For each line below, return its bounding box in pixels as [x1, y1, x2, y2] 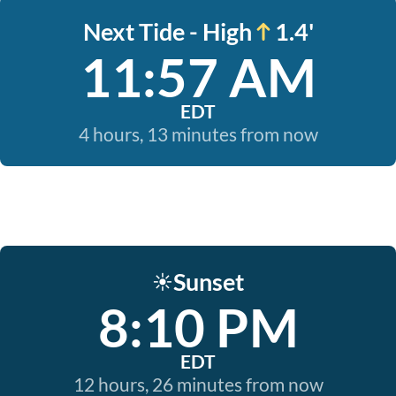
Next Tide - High [82, 17, 252, 46]
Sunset [173, 267, 244, 296]
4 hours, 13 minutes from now [78, 123, 318, 145]
